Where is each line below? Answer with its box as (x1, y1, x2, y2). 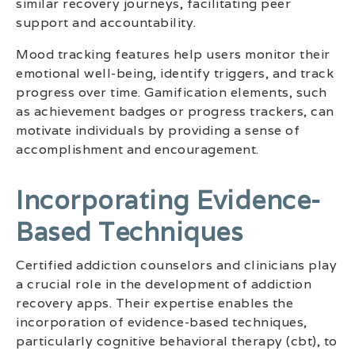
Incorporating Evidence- (16, 184, 321, 217)
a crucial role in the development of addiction (16, 276, 311, 293)
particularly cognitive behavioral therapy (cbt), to (16, 333, 338, 350)
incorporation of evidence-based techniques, (16, 314, 307, 331)
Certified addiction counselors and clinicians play (16, 257, 337, 274)
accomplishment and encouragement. (16, 141, 259, 158)
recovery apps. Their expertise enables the (16, 295, 293, 312)
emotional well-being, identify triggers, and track (16, 65, 334, 82)
